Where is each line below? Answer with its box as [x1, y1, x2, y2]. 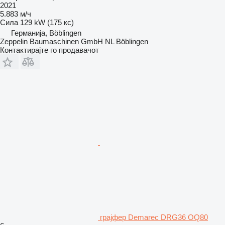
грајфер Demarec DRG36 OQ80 [100, 212, 208, 221]
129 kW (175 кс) [20, 18, 74, 27]
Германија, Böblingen [11, 28, 81, 37]
